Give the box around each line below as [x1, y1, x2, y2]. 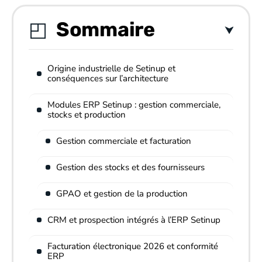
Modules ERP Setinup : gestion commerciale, [47, 98, 220, 111]
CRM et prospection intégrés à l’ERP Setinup [47, 213, 220, 226]
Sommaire [56, 17, 155, 42]
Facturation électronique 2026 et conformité [47, 240, 218, 252]
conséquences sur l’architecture [47, 72, 168, 84]
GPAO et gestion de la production [56, 187, 188, 199]
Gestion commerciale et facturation [56, 135, 191, 147]
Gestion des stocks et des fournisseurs [56, 161, 205, 173]
